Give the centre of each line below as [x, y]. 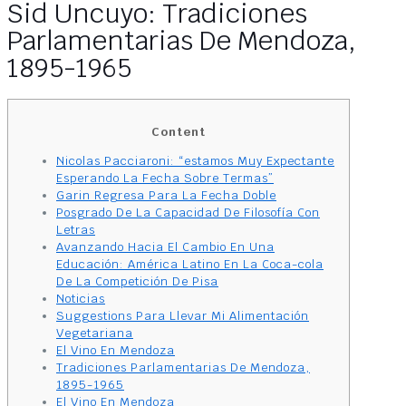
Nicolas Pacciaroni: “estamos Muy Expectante [195, 160]
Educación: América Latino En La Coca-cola [190, 264]
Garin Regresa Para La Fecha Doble [166, 195]
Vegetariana [95, 333]
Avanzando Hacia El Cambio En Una [165, 246]
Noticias [81, 298]
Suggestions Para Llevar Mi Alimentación [183, 315]
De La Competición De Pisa [137, 281]
